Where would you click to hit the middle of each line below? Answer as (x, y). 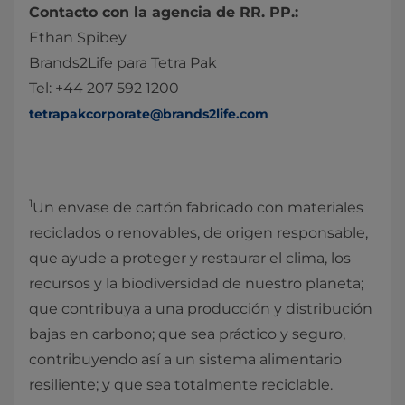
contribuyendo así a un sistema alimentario (185, 359)
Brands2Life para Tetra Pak (123, 63)
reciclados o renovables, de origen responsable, (198, 233)
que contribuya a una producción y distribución (201, 309)
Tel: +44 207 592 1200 (104, 88)
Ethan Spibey (78, 38)
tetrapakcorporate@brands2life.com (149, 114)
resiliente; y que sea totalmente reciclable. (181, 385)
